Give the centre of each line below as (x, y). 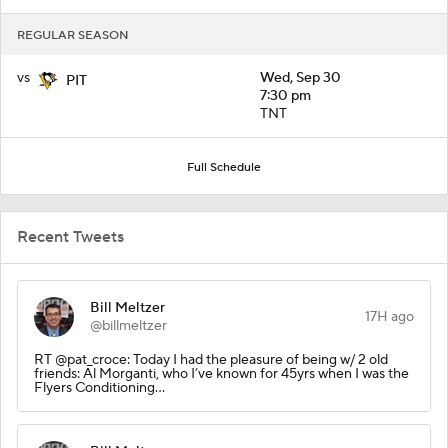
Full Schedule (224, 167)
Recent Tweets (70, 236)
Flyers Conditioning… (99, 387)
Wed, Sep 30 (300, 77)
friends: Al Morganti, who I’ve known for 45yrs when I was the (221, 373)
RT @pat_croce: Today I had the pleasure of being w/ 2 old (211, 359)
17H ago (389, 316)
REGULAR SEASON (73, 35)
